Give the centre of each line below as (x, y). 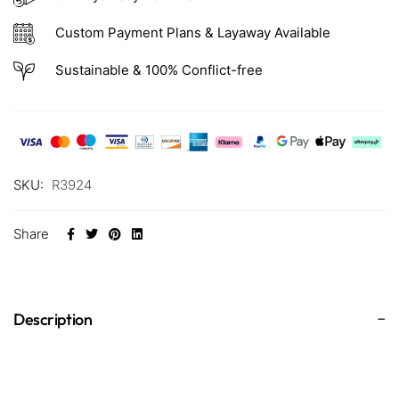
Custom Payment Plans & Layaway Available (192, 32)
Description (53, 320)
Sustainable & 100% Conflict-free (160, 69)
